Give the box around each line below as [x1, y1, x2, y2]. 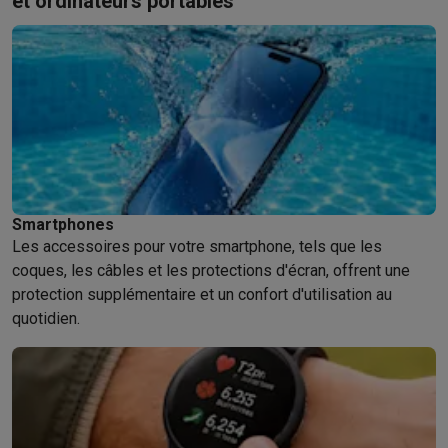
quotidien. [12, 309, 80, 328]
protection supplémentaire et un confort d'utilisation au [12, 285, 392, 304]
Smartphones [12, 215, 114, 234]
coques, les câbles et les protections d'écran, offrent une [12, 261, 410, 280]
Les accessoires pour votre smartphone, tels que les [12, 237, 382, 256]
